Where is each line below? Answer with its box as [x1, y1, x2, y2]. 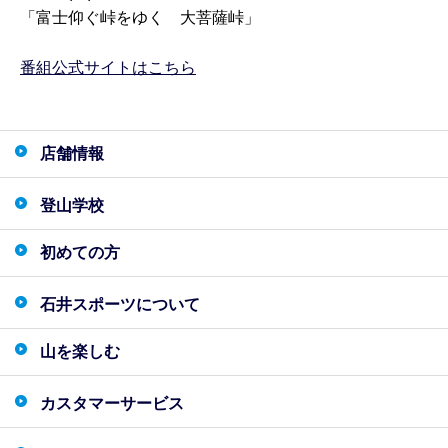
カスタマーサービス [40, 394, 184, 412]
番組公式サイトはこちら [20, 58, 196, 76]
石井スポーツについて [40, 295, 200, 313]
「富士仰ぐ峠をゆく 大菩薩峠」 [20, 8, 260, 26]
